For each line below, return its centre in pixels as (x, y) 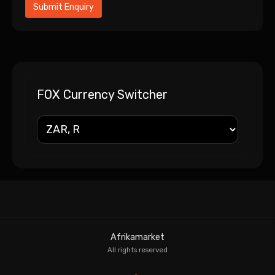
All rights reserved (137, 250)
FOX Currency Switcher (102, 94)
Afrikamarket (137, 237)
